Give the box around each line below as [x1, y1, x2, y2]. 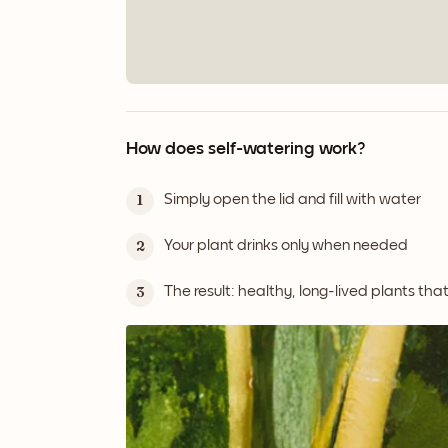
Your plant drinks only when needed [164, 236, 408, 253]
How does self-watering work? [126, 139, 365, 158]
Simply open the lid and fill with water [164, 190, 421, 207]
